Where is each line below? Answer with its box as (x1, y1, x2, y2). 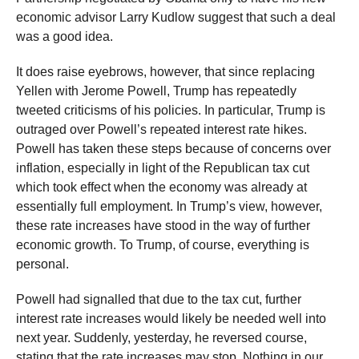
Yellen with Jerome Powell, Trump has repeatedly (16, 84, 296, 98)
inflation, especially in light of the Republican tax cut (16, 161, 309, 175)
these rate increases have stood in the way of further (16, 219, 310, 232)
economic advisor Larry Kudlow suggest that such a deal (16, 10, 336, 24)
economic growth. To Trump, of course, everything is (16, 238, 309, 252)
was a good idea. (16, 30, 113, 43)
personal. (16, 257, 69, 271)
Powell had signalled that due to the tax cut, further (16, 292, 301, 306)
